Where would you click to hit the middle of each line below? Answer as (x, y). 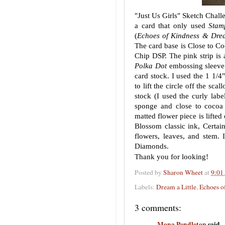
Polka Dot (151, 66)
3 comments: (158, 207)
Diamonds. (152, 146)
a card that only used (172, 26)
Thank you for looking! (172, 157)
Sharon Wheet (183, 173)
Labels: (145, 187)
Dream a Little (176, 187)
